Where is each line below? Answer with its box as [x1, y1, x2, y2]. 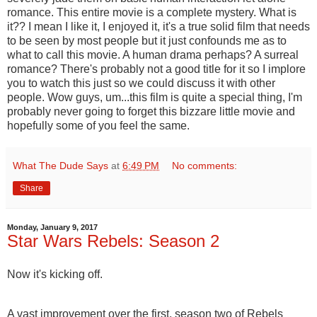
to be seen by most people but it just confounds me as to [7, 34, 287, 47]
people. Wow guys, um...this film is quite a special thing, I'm [7, 91, 302, 103]
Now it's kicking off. [7, 268, 103, 281]
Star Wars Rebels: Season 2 [7, 231, 219, 250]
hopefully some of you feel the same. [7, 119, 190, 132]
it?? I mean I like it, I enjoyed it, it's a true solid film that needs [7, 20, 310, 33]
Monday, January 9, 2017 [7, 222, 98, 231]
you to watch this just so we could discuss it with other [7, 76, 275, 89]
